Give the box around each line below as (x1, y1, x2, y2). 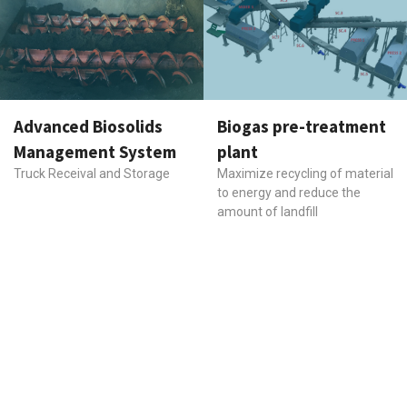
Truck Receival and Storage (14, 165, 170, 181)
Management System (14, 140, 176, 163)
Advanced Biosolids (14, 114, 163, 137)
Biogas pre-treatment (217, 114, 386, 137)
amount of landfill (217, 203, 318, 219)
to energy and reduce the (217, 184, 361, 200)
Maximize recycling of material (217, 165, 393, 181)
